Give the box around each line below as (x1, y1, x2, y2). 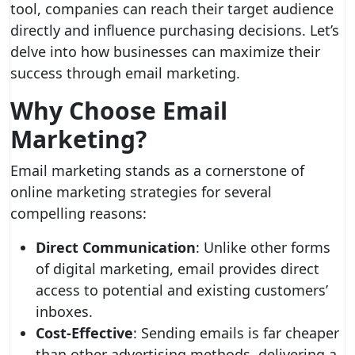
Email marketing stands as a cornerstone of (10, 161, 304, 180)
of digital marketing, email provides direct (36, 259, 319, 278)
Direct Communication (36, 238, 196, 257)
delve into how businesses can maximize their (10, 42, 320, 61)
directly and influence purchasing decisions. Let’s (10, 21, 339, 40)
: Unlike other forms (196, 238, 330, 257)
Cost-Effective (36, 323, 133, 342)
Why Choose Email (10, 94, 227, 127)
